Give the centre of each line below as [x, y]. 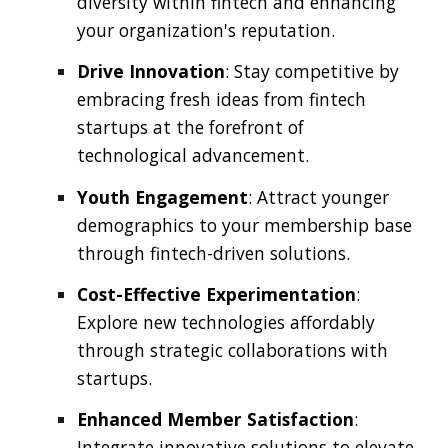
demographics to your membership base [245, 224]
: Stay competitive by [312, 71]
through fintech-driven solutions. [214, 252]
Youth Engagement [163, 196]
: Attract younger [319, 196]
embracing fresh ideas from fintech [222, 99]
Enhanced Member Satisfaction [216, 419]
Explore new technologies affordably [226, 321]
